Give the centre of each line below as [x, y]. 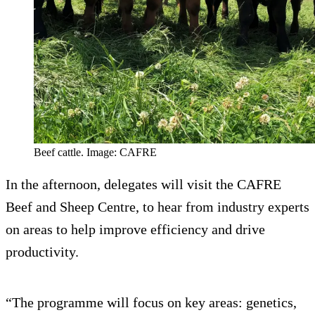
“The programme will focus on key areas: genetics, [151, 302]
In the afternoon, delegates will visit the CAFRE [143, 184]
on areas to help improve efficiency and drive [135, 229]
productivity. [42, 251]
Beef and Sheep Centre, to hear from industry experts [157, 206]
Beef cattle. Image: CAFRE [95, 152]
